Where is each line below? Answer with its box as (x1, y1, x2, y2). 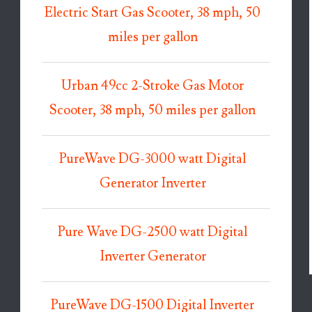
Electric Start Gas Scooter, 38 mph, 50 (45, 4, 261, 22)
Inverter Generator (99, 247, 206, 265)
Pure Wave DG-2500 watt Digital (58, 223, 248, 241)
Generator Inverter (99, 174, 206, 192)
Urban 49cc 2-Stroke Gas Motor (61, 77, 244, 95)
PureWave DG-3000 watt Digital (59, 150, 247, 168)
